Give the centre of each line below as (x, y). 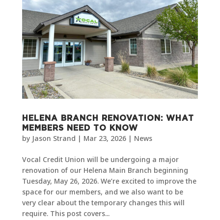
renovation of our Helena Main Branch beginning (105, 170)
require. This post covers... (66, 213)
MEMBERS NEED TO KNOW (80, 128)
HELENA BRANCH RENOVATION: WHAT (108, 118)
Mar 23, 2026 (105, 138)
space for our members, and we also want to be (102, 192)
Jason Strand (54, 138)
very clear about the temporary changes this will (103, 202)
